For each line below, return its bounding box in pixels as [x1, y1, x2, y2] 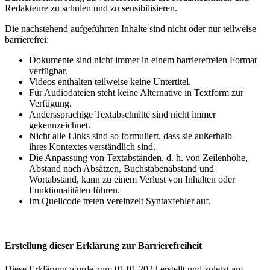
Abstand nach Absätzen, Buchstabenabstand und [29, 163, 214, 174]
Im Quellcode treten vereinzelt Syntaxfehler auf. [29, 196, 211, 207]
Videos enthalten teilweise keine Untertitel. [29, 77, 191, 87]
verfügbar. [29, 66, 67, 77]
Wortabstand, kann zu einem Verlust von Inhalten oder [29, 174, 235, 185]
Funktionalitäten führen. [29, 185, 120, 196]
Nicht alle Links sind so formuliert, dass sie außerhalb [29, 131, 232, 142]
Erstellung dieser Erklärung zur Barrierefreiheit [5, 240, 202, 251]
